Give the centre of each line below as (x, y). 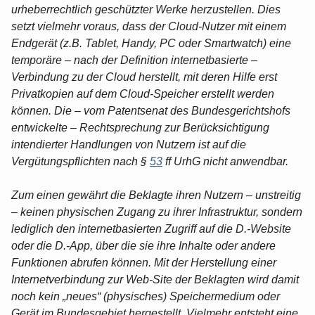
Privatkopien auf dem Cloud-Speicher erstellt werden (143, 94)
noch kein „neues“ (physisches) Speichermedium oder (146, 296)
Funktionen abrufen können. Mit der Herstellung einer (144, 262)
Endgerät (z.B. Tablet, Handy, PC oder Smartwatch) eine (151, 43)
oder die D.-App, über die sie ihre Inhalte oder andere (143, 245)
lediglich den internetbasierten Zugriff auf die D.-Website (151, 229)
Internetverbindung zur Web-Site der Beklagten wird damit (155, 279)
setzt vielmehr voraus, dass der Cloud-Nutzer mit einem (149, 26)
